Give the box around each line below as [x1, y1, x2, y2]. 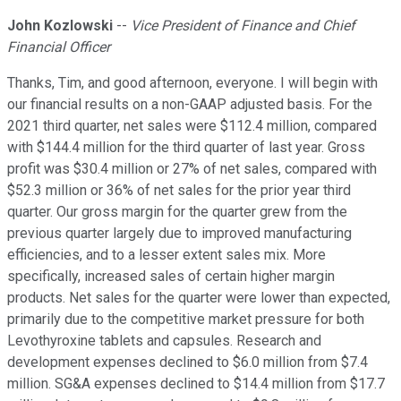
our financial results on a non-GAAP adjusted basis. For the [7, 96, 372, 114]
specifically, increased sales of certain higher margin [7, 268, 335, 286]
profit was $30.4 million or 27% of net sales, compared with [7, 160, 377, 178]
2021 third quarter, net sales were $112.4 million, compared [7, 117, 377, 135]
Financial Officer [7, 38, 110, 56]
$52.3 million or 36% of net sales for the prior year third [7, 182, 351, 200]
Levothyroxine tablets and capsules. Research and [7, 332, 321, 350]
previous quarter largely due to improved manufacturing [7, 225, 352, 243]
